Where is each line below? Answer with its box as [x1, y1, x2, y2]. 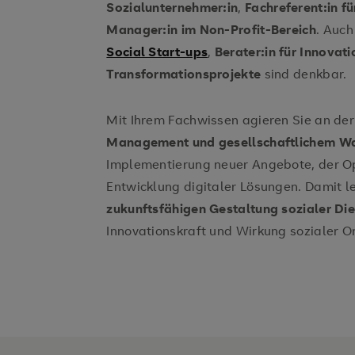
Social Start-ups [106, 43, 208, 60]
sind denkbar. [261, 65, 350, 82]
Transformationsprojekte [106, 65, 261, 82]
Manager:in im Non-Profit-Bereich [106, 21, 316, 38]
